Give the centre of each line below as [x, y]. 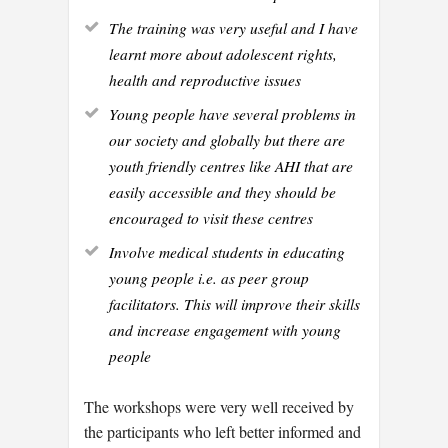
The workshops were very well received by [219, 407]
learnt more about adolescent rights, [223, 53]
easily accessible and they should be [222, 191]
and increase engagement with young [225, 329]
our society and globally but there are [227, 139]
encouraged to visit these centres [211, 217]
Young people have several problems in [232, 113]
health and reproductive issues [205, 79]
